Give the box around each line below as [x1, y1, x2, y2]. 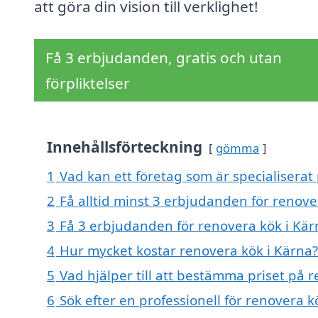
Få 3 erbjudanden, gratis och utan [45, 48, 282, 68]
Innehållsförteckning [47, 137, 202, 158]
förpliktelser [45, 73, 130, 94]
